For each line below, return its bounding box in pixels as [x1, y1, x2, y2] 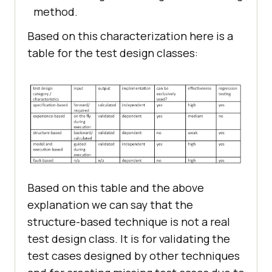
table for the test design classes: [27, 46, 198, 61]
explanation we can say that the [27, 197, 193, 212]
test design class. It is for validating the [27, 231, 230, 246]
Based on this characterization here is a [27, 29, 233, 44]
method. [33, 4, 78, 19]
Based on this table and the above [27, 180, 204, 195]
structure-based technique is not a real [27, 214, 230, 229]
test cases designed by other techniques [27, 248, 240, 263]
